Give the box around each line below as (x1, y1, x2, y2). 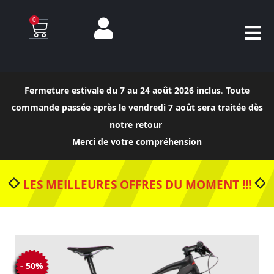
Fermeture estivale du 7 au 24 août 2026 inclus (24, 84, 221, 96)
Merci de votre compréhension (72, 136, 202, 147)
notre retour (109, 119, 165, 130)
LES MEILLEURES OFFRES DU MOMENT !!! (20, 176, 254, 193)
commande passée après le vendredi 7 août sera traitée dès (11, 102, 263, 113)
